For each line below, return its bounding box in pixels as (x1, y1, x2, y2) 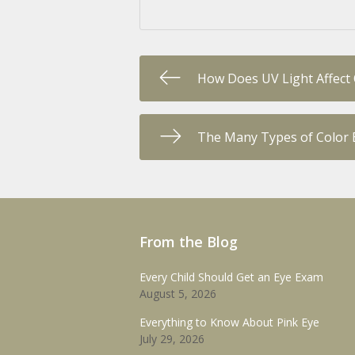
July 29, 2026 (139, 331, 204, 347)
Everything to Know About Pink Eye (139, 315, 319, 330)
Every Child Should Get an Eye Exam (139, 269, 323, 285)
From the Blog (139, 232, 238, 252)
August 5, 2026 (139, 286, 216, 302)
